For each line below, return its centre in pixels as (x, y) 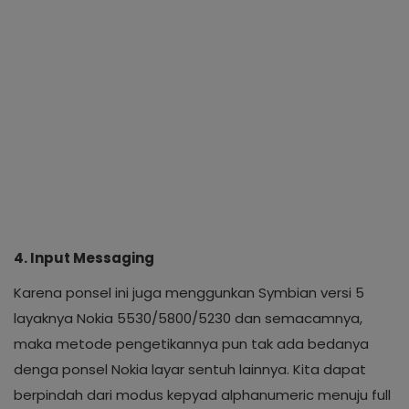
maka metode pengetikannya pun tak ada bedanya (191, 344)
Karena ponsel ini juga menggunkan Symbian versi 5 (189, 293)
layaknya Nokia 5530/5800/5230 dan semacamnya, (188, 318)
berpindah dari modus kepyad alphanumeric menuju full (202, 395)
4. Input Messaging (84, 258)
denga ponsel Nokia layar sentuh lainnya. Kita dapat (190, 369)
